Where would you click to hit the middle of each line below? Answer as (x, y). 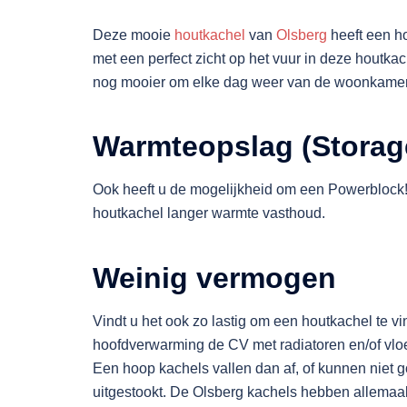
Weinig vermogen (214, 278)
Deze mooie (134, 35)
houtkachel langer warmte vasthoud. (211, 213)
